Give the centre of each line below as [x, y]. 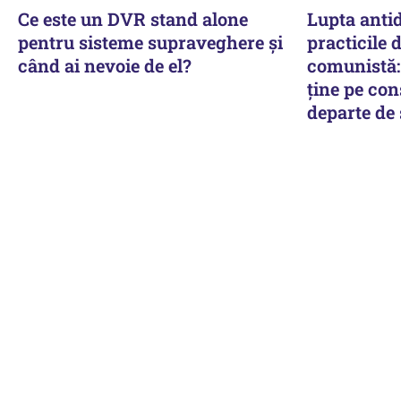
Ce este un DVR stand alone [133, 18]
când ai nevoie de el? [105, 65]
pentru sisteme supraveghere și [150, 42]
